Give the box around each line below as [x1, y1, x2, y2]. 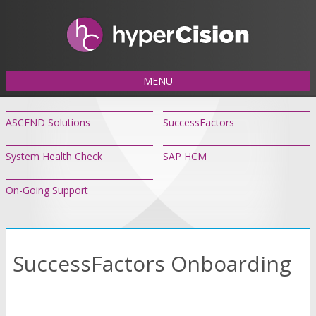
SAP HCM [163, 150, 207, 164]
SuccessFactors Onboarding [13, 249, 291, 279]
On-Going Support [6, 183, 88, 197]
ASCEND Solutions [6, 116, 90, 130]
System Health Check [6, 150, 102, 164]
